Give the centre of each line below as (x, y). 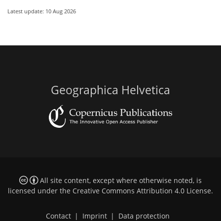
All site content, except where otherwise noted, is (120, 181)
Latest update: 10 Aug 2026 (42, 11)
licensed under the (40, 191)
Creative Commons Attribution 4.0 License (142, 191)
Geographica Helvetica (110, 90)
